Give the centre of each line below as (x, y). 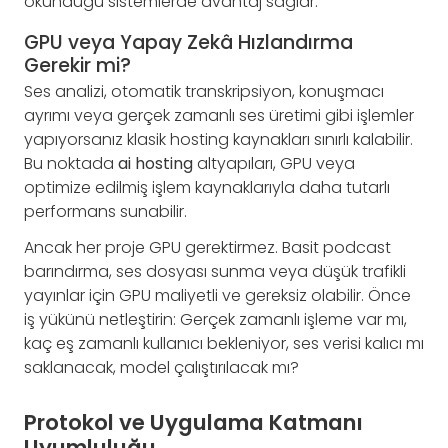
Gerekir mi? (77, 66)
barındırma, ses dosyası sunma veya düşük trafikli (215, 271)
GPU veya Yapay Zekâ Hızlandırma (188, 43)
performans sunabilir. (105, 211)
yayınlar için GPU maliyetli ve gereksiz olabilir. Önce (217, 295)
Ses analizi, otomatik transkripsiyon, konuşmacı (204, 91)
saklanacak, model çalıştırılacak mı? (161, 367)
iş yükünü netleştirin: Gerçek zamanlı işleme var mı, (215, 319)
